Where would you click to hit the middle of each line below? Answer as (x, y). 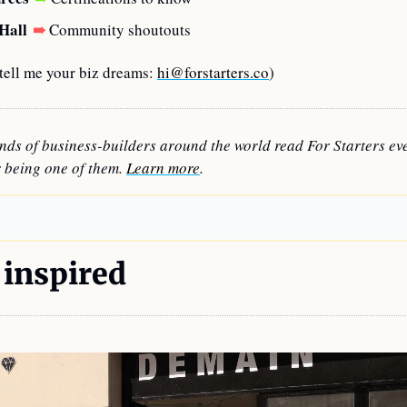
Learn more (163, 167)
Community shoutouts (120, 29)
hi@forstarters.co (213, 72)
